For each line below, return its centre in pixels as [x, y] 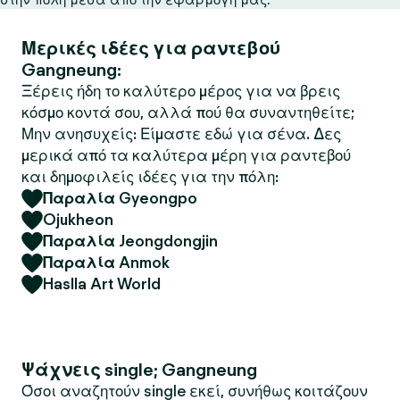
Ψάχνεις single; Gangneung [139, 370]
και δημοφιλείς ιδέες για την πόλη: [150, 177]
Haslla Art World [102, 284]
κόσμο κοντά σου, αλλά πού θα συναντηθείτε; [188, 112]
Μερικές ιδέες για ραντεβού [151, 48]
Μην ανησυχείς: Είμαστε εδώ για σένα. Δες [181, 134]
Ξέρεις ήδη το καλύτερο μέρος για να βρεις [181, 91]
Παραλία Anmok [106, 262]
